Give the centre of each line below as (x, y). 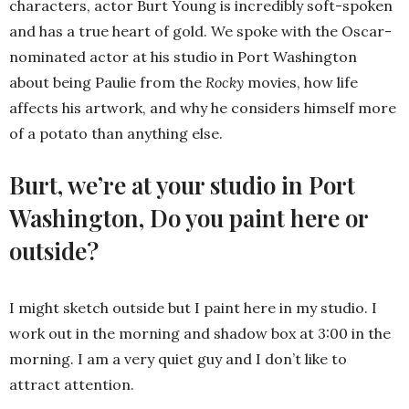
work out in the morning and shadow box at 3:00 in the (200, 334)
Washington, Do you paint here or (189, 218)
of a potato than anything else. (116, 134)
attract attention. (72, 385)
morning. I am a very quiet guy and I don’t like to (178, 359)
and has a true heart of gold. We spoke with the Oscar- (200, 31)
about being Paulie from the (107, 83)
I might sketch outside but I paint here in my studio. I (193, 308)
